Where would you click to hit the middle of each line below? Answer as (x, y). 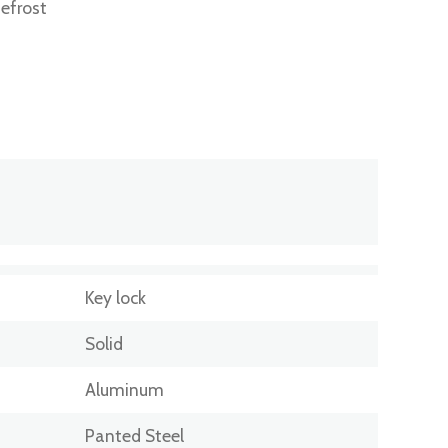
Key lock (115, 297)
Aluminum (124, 389)
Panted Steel (134, 435)
